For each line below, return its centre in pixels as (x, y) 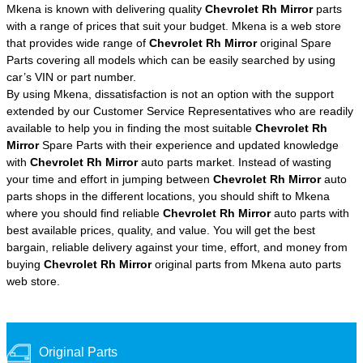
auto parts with (310, 213)
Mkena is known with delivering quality (106, 9)
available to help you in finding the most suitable (131, 128)
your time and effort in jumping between (110, 179)
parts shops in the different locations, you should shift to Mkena (168, 196)
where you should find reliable (85, 213)
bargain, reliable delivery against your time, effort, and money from (177, 247)
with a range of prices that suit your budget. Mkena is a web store (174, 26)
